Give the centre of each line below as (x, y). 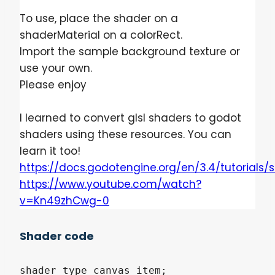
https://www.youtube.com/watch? (110, 184)
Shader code (57, 236)
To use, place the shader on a (99, 18)
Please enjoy (53, 84)
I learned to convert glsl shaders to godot (130, 118)
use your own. (56, 68)
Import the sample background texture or (130, 51)
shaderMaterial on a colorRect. (101, 35)
